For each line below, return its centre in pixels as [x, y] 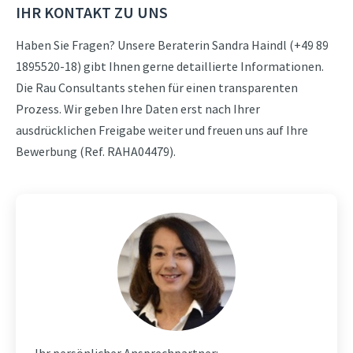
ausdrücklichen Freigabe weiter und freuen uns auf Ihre [162, 130]
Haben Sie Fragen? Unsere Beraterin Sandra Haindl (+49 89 [172, 45]
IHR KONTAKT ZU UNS [92, 12]
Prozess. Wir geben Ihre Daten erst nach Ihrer [138, 109]
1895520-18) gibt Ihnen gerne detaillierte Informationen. [170, 66]
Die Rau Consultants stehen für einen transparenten [157, 87]
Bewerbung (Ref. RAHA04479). [96, 151]
